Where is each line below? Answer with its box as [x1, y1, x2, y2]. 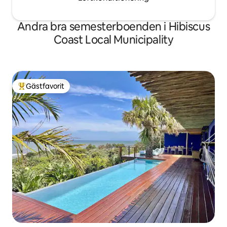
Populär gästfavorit [18, 86, 82, 95]
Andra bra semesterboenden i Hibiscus [17, 19, 210, 34]
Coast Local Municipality [53, 32, 174, 47]
